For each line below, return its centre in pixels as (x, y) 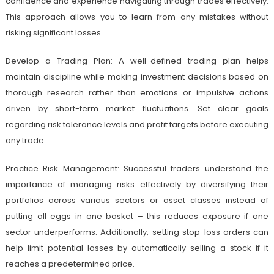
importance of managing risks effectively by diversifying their (137, 184)
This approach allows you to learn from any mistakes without (137, 17)
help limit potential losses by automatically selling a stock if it (137, 248)
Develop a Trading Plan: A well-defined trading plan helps (137, 61)
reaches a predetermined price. (70, 264)
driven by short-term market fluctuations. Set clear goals (137, 108)
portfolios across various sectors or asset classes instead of (137, 200)
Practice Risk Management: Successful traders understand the (137, 168)
